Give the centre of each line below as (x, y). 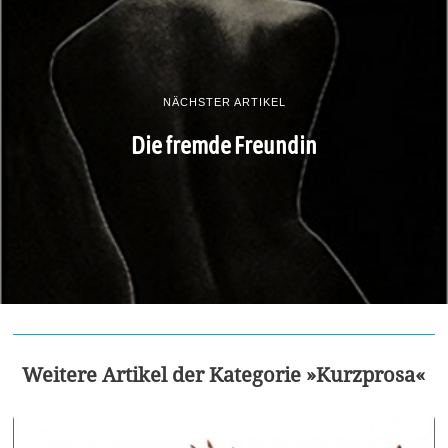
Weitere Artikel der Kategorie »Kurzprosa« (224, 375)
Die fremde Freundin (224, 145)
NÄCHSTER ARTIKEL (224, 102)
